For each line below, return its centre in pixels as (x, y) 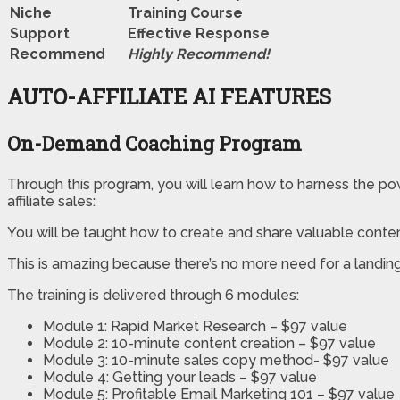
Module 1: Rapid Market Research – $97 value (195, 327)
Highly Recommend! (199, 54)
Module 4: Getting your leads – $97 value (180, 378)
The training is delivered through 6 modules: (153, 296)
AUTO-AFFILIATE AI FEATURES (169, 97)
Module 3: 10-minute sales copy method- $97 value (216, 361)
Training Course (185, 12)
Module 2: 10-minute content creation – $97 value (209, 344)
